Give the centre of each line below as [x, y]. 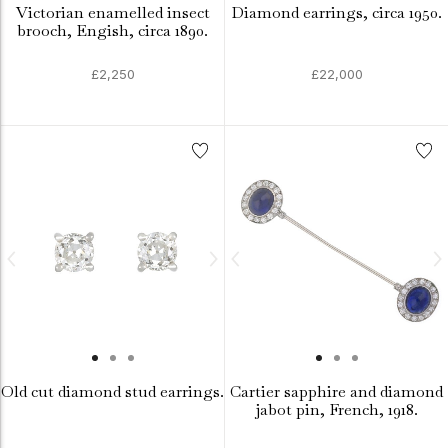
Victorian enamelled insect [112, 12]
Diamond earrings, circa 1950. [336, 12]
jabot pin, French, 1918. [336, 409]
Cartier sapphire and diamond [336, 391]
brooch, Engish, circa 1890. [112, 30]
